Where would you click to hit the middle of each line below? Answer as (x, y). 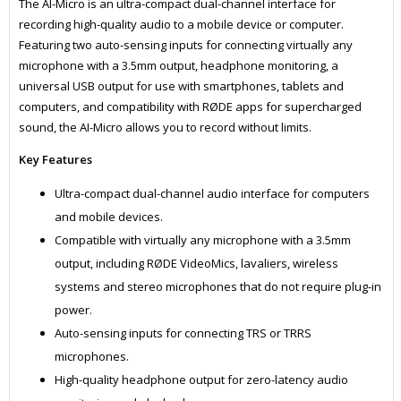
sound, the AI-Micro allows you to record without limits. (165, 128)
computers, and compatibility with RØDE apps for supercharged (190, 107)
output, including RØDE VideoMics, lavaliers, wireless (196, 264)
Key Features (55, 160)
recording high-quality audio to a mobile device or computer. (181, 25)
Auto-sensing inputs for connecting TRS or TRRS (183, 333)
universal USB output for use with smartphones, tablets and (181, 86)
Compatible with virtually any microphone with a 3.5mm (202, 240)
